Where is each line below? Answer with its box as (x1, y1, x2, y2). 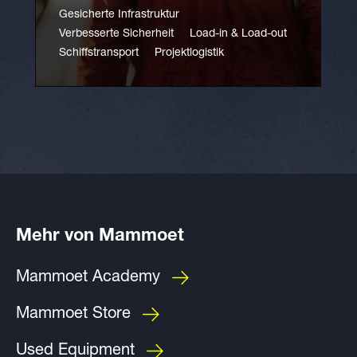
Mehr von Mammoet (16, 228, 184, 245)
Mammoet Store (16, 307, 131, 323)
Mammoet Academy (16, 270, 160, 286)
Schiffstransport (59, 48, 139, 59)
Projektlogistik (155, 48, 224, 59)
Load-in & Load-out (190, 29, 287, 40)
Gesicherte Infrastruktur (59, 10, 179, 21)
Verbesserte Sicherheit (59, 29, 174, 40)
